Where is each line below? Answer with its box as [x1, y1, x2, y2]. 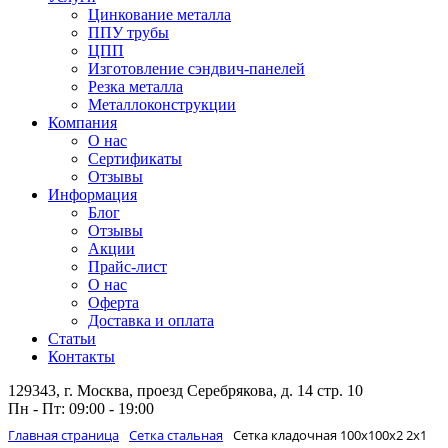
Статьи [48, 330, 96, 347]
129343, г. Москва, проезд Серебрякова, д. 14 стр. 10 [8, 382, 363, 399]
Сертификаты [88, 150, 182, 167]
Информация [48, 186, 137, 203]
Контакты [48, 348, 115, 365]
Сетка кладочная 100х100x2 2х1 [233, 426, 427, 444]
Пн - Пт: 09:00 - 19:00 [8, 400, 154, 417]
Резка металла [88, 78, 183, 95]
